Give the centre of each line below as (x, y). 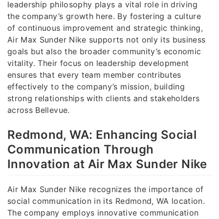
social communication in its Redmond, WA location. (106, 201)
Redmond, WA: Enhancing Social (102, 134)
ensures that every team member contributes (94, 75)
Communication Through (81, 149)
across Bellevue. (39, 110)
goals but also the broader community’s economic (104, 51)
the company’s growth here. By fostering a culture (104, 16)
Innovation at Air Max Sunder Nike (107, 164)
